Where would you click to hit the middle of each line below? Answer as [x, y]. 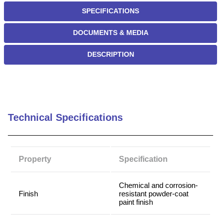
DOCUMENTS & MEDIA [110, 33]
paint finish [136, 202]
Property [35, 159]
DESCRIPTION [110, 55]
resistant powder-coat [154, 194]
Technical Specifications [65, 118]
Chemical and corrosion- [158, 185]
